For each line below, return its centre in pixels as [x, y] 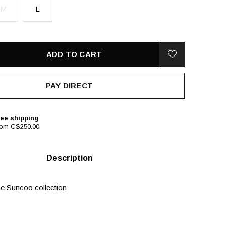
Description [69, 158]
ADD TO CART [74, 54]
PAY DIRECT [69, 86]
